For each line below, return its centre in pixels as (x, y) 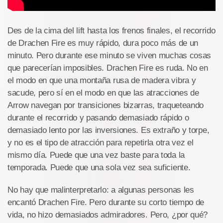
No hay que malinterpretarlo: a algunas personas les (101, 190)
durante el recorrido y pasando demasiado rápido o (98, 118)
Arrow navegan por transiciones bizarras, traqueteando (106, 106)
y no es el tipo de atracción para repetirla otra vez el (101, 143)
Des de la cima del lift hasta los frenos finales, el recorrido (111, 31)
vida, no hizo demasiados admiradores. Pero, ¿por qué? (108, 215)
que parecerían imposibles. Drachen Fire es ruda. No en (108, 68)
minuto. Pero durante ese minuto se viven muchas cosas (110, 56)
